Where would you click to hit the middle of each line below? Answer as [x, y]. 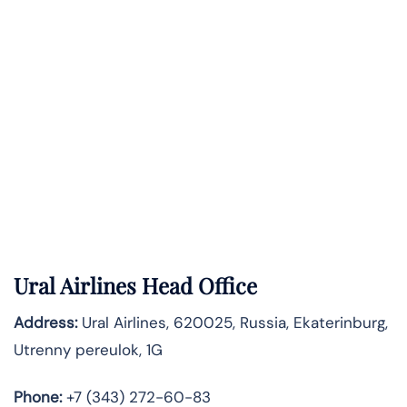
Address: [45, 323]
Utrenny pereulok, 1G [88, 350]
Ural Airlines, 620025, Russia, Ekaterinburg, [233, 323]
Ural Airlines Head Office [135, 286]
